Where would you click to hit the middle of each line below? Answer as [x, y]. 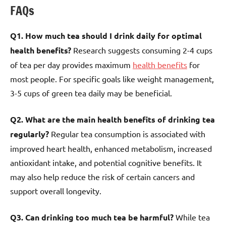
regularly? [30, 134]
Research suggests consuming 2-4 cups [142, 50]
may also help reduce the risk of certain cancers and [102, 176]
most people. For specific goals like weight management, [112, 78]
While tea [192, 217]
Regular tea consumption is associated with [127, 133]
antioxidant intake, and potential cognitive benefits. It [106, 162]
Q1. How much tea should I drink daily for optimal [106, 35]
